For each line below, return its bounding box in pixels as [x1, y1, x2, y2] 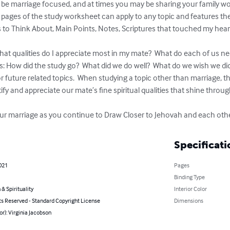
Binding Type [174, 173, 205, 181]
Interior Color [174, 185, 207, 193]
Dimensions [174, 197, 203, 204]
